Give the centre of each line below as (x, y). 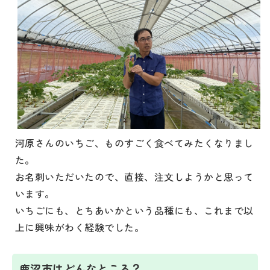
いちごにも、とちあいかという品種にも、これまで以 (134, 210)
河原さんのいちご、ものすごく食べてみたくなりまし (134, 143)
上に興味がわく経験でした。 (80, 227)
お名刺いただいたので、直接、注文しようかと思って (134, 176)
